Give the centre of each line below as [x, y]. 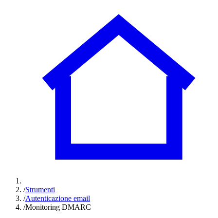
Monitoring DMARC [58, 207]
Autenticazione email [58, 198]
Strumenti [40, 190]
